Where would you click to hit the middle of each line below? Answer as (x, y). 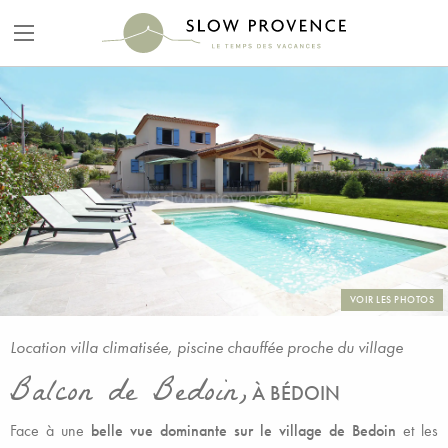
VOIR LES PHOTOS (391, 299)
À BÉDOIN (296, 393)
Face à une (50, 430)
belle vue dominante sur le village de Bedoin (243, 430)
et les (417, 430)
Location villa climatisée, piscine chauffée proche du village (206, 347)
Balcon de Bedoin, (128, 395)
